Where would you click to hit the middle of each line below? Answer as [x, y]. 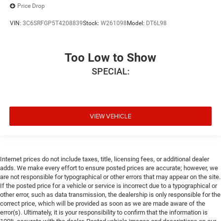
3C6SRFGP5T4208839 [53, 23]
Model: [136, 23]
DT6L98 [156, 23]
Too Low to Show [110, 57]
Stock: [92, 23]
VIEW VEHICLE [110, 116]
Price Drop [31, 6]
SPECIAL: [110, 71]
